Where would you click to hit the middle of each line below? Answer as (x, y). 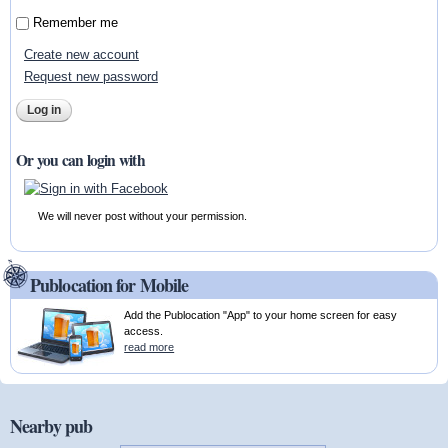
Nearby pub (51, 425)
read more (149, 347)
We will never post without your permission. (143, 216)
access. (144, 331)
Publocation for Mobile (109, 285)
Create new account (81, 54)
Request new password (90, 77)
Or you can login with (80, 159)
